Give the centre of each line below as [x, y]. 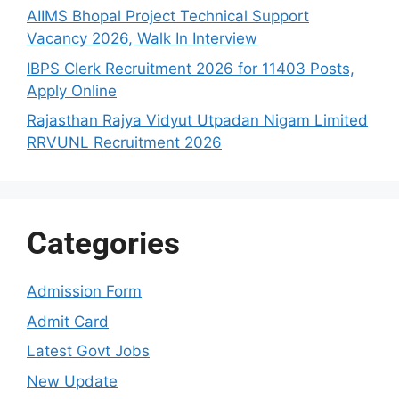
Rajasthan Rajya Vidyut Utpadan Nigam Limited [197, 121]
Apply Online [72, 90]
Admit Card [68, 321]
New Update [72, 381]
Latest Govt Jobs [88, 351]
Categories [103, 244]
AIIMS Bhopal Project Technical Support [168, 16]
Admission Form [84, 292]
